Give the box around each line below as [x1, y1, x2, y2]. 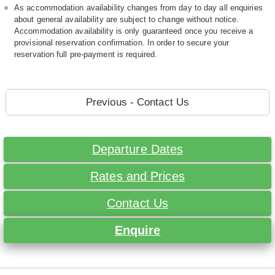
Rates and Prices [90, 169, 185, 184]
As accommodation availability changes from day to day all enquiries [14, 3, 263, 13]
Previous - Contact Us [85, 96, 190, 109]
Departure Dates [91, 142, 184, 157]
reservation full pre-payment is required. [14, 50, 158, 60]
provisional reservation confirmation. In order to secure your [14, 38, 230, 48]
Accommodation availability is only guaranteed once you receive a [14, 26, 254, 36]
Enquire [114, 223, 161, 238]
